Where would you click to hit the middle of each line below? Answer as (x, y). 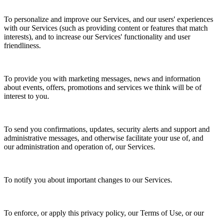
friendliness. (22, 45)
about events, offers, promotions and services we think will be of (103, 87)
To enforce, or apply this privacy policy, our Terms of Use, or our (104, 213)
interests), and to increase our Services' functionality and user (97, 36)
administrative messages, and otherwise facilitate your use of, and (104, 138)
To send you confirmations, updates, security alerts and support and (107, 129)
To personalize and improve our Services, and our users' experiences (109, 19)
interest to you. (27, 96)
